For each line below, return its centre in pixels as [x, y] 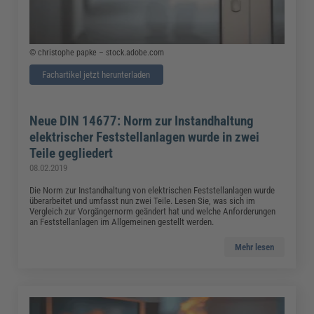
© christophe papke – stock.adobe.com [97, 52]
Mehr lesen [254, 247]
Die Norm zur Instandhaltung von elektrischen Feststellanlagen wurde [152, 190]
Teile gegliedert [71, 153]
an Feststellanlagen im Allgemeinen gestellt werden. [122, 221]
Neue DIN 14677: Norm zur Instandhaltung [142, 121]
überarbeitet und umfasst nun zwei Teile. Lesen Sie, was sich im [143, 200]
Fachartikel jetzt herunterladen [96, 74]
